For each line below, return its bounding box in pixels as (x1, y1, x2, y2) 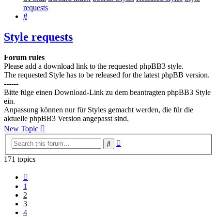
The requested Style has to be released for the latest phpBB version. (4, 71, 210, 79)
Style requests (4, 31, 73, 44)
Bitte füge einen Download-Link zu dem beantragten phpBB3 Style (4, 88, 211, 97)
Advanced (121, 137, 152, 145)
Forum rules (4, 53, 45, 62)
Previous (28, 170, 54, 179)
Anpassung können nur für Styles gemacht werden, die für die (4, 106, 193, 114)
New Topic (4, 124, 38, 133)
